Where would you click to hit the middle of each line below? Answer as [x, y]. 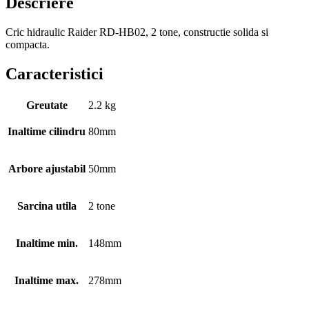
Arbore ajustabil [47, 168]
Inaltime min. [47, 243]
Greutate [47, 105]
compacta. [28, 45]
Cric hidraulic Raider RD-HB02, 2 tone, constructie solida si [137, 32]
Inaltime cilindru [47, 131]
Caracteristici [54, 73]
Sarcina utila [47, 206]
